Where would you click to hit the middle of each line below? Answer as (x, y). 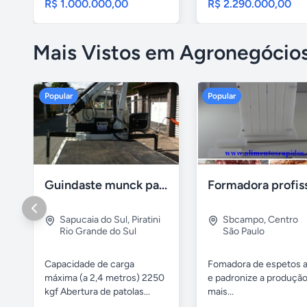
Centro (283, 219)
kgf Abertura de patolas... (97, 291)
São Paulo (244, 231)
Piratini (146, 219)
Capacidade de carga (89, 264)
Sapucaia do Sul (94, 219)
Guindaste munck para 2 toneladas (163, 185)
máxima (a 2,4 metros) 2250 (105, 278)
